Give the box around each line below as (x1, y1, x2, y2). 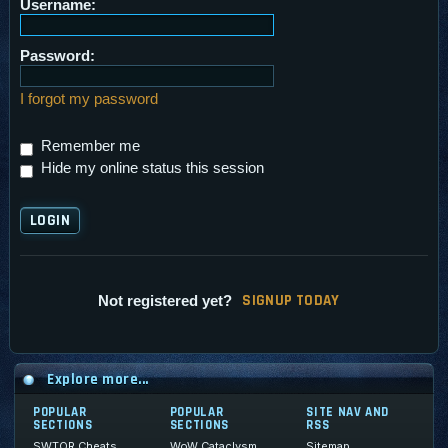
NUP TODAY (265, 291, 340, 311)
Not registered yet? (98, 292, 233, 310)
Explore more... (47, 369, 149, 389)
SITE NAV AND (306, 403, 390, 420)
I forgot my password (20, 89, 158, 107)
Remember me (37, 136, 140, 154)
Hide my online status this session (37, 158, 264, 176)
